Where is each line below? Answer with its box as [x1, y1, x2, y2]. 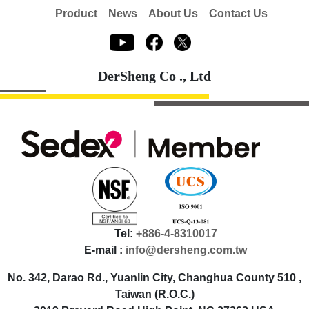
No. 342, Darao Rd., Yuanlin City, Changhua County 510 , [8, 271, 301, 283]
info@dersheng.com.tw [126, 243, 247, 256]
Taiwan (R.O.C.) [114, 288, 195, 300]
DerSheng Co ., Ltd [98, 68, 211, 83]
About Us [148, 8, 198, 20]
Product [55, 8, 97, 20]
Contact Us [209, 8, 268, 20]
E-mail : [84, 243, 126, 256]
